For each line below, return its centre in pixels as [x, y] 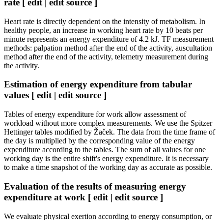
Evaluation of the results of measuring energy [95, 186]
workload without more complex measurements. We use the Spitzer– [110, 123]
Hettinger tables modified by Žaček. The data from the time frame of [110, 132]
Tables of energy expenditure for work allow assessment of [95, 114]
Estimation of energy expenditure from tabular [98, 84]
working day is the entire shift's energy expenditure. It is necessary [106, 159]
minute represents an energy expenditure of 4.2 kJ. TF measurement [109, 39]
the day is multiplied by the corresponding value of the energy [99, 141]
